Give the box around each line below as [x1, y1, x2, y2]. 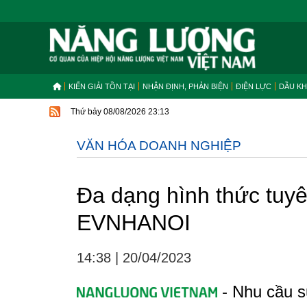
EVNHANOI [77, 210, 191, 235]
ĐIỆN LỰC [236, 82, 271, 90]
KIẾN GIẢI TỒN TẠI [69, 82, 135, 90]
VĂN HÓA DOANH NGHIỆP [77, 138, 241, 153]
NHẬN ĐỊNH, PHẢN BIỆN [143, 82, 228, 90]
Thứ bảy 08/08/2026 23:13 [71, 107, 169, 116]
